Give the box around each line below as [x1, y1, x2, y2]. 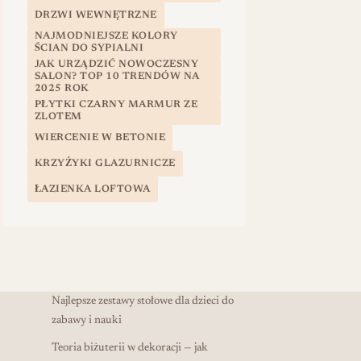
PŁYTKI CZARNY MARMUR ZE [34, 99, 198, 110]
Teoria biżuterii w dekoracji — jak [52, 342, 208, 354]
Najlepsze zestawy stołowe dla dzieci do [52, 295, 234, 307]
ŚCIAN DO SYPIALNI [34, 43, 144, 53]
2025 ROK [34, 83, 89, 93]
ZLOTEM [34, 111, 82, 122]
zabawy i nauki [52, 314, 122, 326]
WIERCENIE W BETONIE [34, 132, 166, 143]
